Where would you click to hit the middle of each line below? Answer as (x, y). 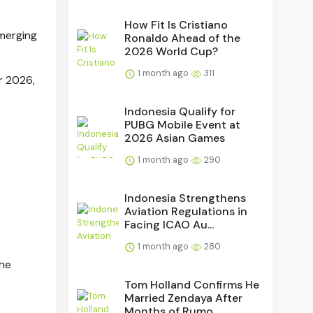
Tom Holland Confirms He (192, 284)
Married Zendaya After (184, 298)
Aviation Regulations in (186, 211)
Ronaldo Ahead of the (183, 38)
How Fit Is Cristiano (176, 24)
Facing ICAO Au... (169, 224)
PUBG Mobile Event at (183, 124)
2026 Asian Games (175, 138)
